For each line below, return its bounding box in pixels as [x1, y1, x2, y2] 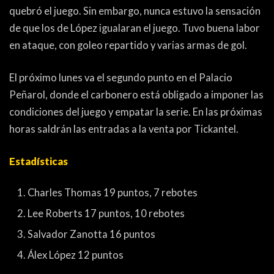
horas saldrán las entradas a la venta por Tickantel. [9, 122, 239, 135]
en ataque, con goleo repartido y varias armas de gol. [9, 39, 247, 51]
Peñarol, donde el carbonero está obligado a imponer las [9, 88, 264, 101]
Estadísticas [9, 155, 68, 168]
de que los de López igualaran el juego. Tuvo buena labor [9, 21, 260, 34]
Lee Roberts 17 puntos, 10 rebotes [28, 207, 185, 220]
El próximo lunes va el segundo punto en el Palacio [9, 71, 232, 84]
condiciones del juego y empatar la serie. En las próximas [9, 105, 262, 118]
